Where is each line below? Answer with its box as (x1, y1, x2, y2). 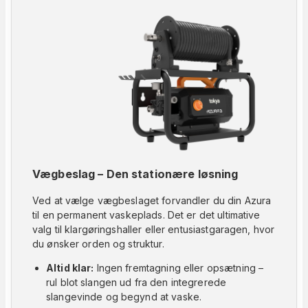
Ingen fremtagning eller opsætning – (93, 262, 264, 274)
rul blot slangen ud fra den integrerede (46, 276, 227, 289)
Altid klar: (46, 262, 94, 274)
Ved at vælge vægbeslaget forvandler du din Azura (32, 195, 272, 207)
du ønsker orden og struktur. (32, 238, 164, 250)
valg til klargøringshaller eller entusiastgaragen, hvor (32, 223, 275, 236)
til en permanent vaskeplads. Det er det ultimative (32, 209, 261, 221)
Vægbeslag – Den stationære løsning (32, 166, 239, 181)
